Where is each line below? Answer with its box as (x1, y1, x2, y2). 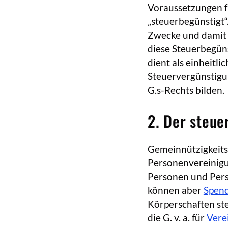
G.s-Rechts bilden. (147, 84, 224, 96)
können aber (147, 185, 204, 196)
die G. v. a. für (147, 212, 207, 223)
